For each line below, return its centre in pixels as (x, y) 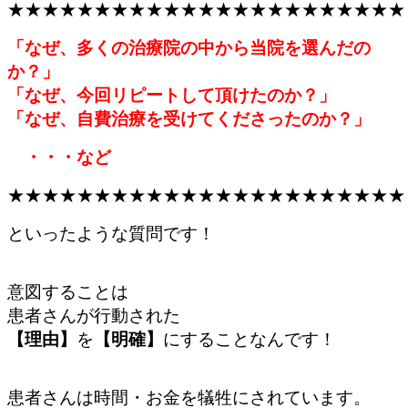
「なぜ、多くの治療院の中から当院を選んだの (189, 47)
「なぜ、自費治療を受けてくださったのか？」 (189, 118)
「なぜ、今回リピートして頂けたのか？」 (172, 95)
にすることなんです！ (250, 339)
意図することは (68, 291)
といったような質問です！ (111, 233)
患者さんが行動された (94, 315)
